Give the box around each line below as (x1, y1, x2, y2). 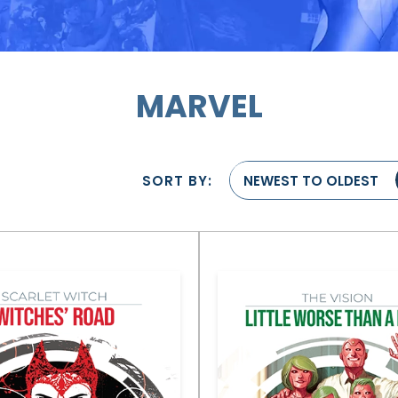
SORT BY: (142, 171, 212, 190)
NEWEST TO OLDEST (243, 171, 378, 190)
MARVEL (135, 84, 263, 128)
